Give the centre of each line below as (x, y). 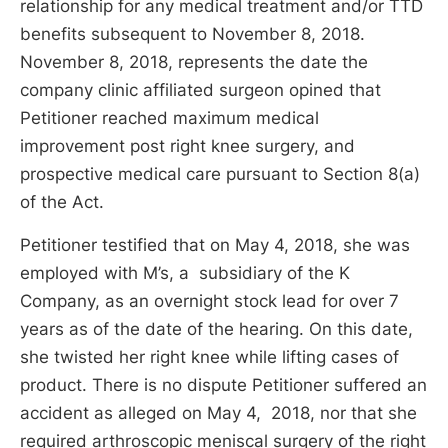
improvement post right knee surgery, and (187, 145)
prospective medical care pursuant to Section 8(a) (220, 173)
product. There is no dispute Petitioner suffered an (223, 385)
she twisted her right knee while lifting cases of (209, 357)
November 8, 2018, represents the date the (194, 61)
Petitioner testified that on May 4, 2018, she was (215, 245)
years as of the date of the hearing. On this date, (216, 329)
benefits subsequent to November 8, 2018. (192, 33)
